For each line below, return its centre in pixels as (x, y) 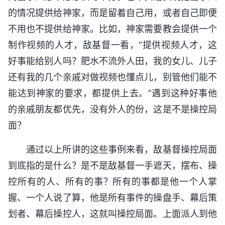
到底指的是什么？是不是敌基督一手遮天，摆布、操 (113, 166)
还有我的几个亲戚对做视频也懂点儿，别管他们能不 (113, 77)
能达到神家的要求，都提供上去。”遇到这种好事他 (113, 93)
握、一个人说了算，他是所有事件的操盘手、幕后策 (113, 198)
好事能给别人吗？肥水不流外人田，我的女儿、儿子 (113, 61)
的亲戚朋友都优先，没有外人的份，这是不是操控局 (113, 109)
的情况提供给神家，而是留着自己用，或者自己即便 (113, 13)
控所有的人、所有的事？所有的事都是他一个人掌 (113, 182)
